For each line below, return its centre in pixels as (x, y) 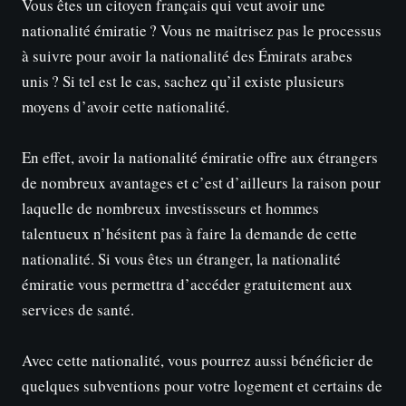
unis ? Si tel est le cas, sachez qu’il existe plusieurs (183, 82)
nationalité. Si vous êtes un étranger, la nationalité (181, 259)
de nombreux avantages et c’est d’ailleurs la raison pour (201, 183)
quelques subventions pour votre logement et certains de (202, 386)
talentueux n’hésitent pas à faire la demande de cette (189, 234)
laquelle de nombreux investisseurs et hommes (170, 208)
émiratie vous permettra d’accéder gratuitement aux (187, 285)
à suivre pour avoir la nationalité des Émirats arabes (187, 56)
